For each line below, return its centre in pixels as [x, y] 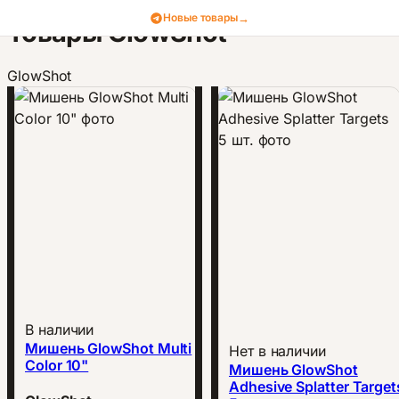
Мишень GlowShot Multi [109, 348]
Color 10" [57, 365]
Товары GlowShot [117, 32]
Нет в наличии [277, 351]
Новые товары [201, 17]
